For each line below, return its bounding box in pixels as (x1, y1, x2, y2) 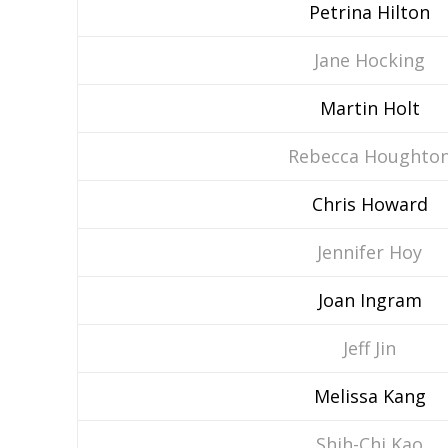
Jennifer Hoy (317, 240, 422, 264)
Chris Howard (311, 192, 428, 216)
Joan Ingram (317, 288, 422, 312)
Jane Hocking (314, 48, 425, 72)
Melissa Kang (313, 384, 426, 408)
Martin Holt (319, 96, 420, 120)
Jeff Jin (343, 336, 396, 360)
